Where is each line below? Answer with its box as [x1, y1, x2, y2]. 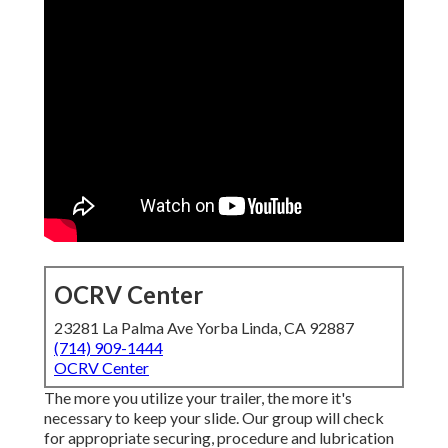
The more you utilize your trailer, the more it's [44, 388, 352, 408]
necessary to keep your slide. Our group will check [44, 408, 384, 428]
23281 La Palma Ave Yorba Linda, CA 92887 [54, 318, 354, 338]
